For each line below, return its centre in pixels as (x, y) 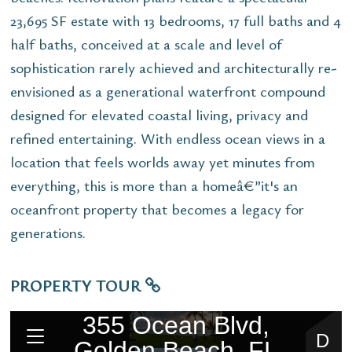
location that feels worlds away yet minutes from (163, 161)
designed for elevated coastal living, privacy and (159, 114)
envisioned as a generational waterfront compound (168, 90)
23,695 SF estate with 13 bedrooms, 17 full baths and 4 (176, 20)
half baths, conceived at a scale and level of (146, 43)
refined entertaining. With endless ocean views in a (168, 137)
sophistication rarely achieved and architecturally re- (174, 67)
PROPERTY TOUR (78, 285)
